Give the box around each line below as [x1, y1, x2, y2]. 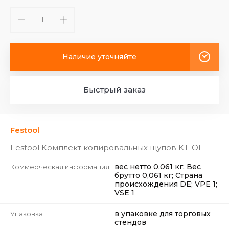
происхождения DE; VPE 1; [114, 179, 217, 189]
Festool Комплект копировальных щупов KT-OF [10, 143, 203, 152]
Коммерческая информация [10, 163, 109, 171]
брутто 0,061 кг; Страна [114, 171, 202, 180]
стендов [114, 218, 146, 227]
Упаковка [10, 210, 43, 218]
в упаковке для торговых [114, 209, 211, 218]
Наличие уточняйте [62, 52, 136, 61]
